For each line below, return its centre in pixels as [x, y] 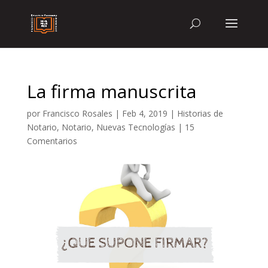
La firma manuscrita [111, 91]
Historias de [200, 113]
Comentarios [52, 141]
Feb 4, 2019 [144, 113]
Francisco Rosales [77, 113]
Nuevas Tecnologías [135, 127]
